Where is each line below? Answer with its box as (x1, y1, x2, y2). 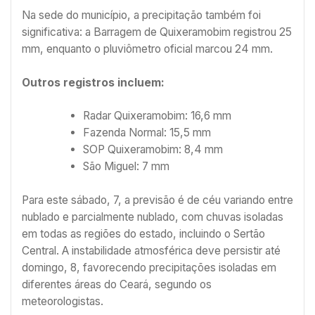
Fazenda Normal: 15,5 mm (82, 126, 211, 140)
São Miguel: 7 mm (82, 160, 169, 174)
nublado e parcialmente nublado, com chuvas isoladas (22, 210, 283, 224)
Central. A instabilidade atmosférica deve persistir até (22, 243, 281, 257)
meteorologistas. (22, 294, 103, 308)
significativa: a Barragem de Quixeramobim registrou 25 (22, 25, 292, 39)
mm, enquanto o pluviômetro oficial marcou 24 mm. (22, 42, 273, 56)
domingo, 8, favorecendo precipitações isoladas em (22, 260, 276, 274)
